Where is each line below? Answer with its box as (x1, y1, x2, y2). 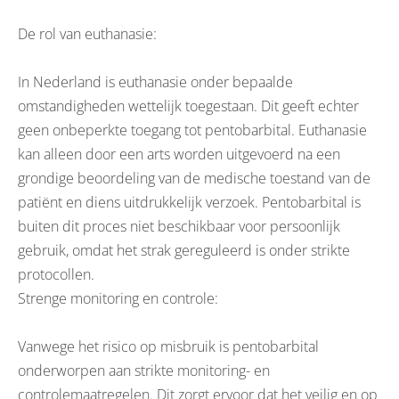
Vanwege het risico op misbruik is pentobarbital (18, 337, 319, 356)
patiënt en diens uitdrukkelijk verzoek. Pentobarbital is (18, 192, 361, 212)
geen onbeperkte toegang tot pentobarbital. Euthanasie (18, 120, 367, 140)
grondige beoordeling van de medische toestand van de (18, 168, 370, 188)
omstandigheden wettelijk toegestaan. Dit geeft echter (18, 96, 359, 116)
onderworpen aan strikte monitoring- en (18, 361, 270, 380)
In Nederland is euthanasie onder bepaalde (18, 72, 293, 92)
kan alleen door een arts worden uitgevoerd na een (18, 144, 340, 164)
